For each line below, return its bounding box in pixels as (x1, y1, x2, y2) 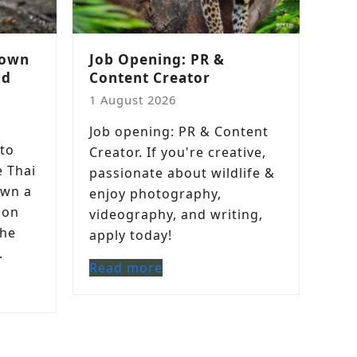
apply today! (89, 226, 172, 244)
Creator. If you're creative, (89, 143, 266, 161)
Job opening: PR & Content (89, 123, 269, 140)
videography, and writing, (89, 206, 263, 223)
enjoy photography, (89, 185, 222, 202)
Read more (89, 259, 163, 277)
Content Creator (89, 69, 210, 87)
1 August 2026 (89, 92, 176, 108)
